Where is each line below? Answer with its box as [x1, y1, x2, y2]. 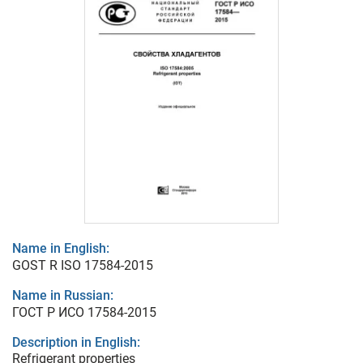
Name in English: [12, 241, 109, 257]
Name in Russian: [12, 288, 113, 304]
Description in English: [12, 335, 140, 351]
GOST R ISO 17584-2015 [12, 258, 153, 274]
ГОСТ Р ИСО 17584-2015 [12, 305, 156, 321]
